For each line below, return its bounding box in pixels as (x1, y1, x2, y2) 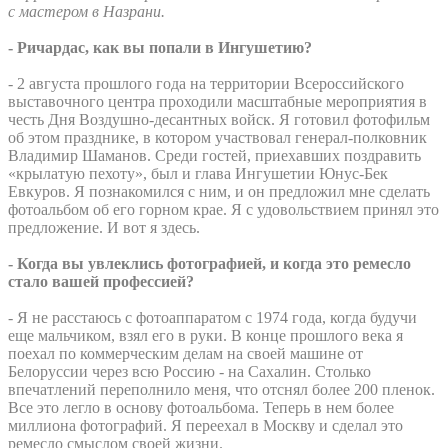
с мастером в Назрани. (8, 2, 165, 20)
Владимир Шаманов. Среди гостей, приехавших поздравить (8, 146, 421, 164)
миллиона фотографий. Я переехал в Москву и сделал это (8, 416, 403, 434)
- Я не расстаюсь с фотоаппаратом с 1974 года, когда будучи (8, 308, 417, 326)
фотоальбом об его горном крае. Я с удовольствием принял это (8, 200, 439, 218)
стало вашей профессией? (8, 272, 194, 290)
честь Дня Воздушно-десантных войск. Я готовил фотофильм (8, 110, 430, 128)
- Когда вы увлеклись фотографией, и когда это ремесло (8, 254, 411, 272)
